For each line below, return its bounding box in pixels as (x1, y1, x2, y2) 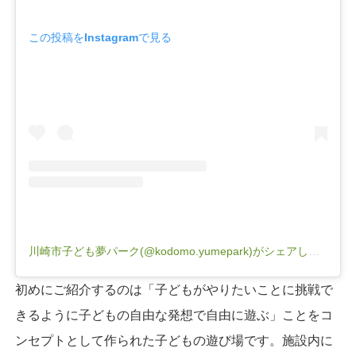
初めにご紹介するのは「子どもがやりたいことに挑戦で (14, 282, 333, 296)
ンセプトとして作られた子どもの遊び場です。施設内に (14, 333, 333, 347)
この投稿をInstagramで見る (28, 31, 172, 44)
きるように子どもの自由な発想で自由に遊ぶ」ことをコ (14, 308, 333, 322)
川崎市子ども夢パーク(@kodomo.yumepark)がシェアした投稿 (308, 244, 319, 257)
